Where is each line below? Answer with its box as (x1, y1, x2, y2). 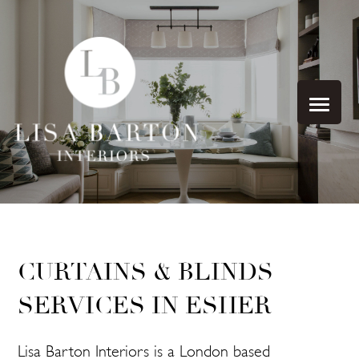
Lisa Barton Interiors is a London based (18, 345, 271, 353)
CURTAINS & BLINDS (18, 256, 274, 287)
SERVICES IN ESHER (18, 290, 272, 321)
